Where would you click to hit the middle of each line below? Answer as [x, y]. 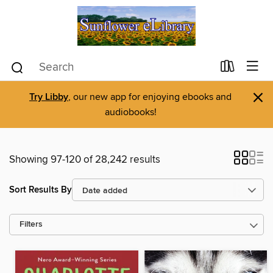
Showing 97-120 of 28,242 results [85, 160]
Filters [31, 225]
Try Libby [49, 97]
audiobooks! [130, 112]
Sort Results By [41, 190]
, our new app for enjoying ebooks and [150, 97]
